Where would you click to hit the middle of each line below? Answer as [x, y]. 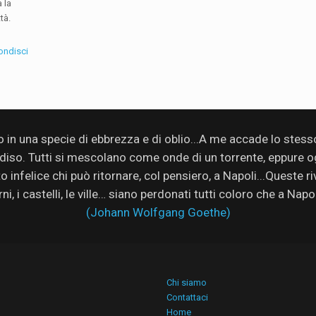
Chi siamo [187, 282]
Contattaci [187, 297]
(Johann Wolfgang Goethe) [158, 212]
